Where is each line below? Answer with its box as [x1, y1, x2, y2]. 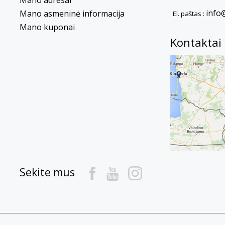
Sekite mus [19, 165, 75, 179]
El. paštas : [172, 9, 206, 18]
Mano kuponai [19, 21, 75, 33]
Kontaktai [170, 34, 221, 50]
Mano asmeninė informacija [19, 8, 125, 19]
